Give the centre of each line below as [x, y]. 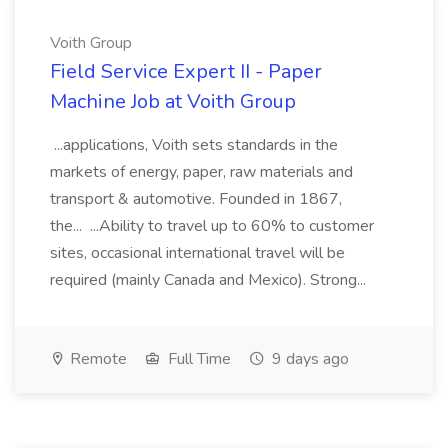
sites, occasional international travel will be [197, 253]
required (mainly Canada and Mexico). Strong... [210, 280]
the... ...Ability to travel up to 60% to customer [212, 226]
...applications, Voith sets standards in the [194, 145]
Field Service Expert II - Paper [186, 71]
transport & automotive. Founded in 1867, [196, 199]
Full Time [197, 359]
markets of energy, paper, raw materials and [201, 172]
